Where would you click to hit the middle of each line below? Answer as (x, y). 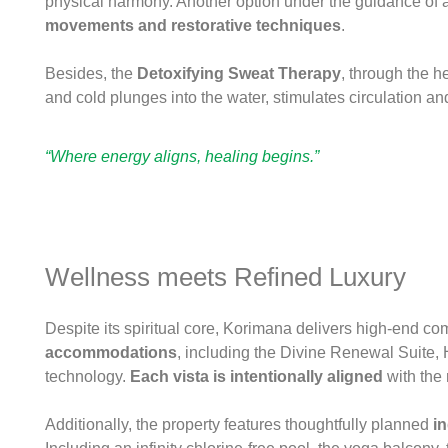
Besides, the (91, 74)
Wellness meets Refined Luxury (225, 276)
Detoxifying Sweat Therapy (239, 74)
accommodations (111, 352)
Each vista (167, 376)
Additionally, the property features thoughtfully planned (239, 424)
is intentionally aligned (298, 376)
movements (89, 26)
